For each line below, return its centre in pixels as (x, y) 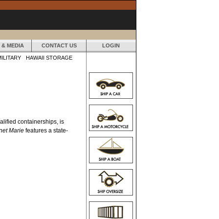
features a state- (46, 130)
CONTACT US (59, 45)
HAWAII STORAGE (49, 58)
